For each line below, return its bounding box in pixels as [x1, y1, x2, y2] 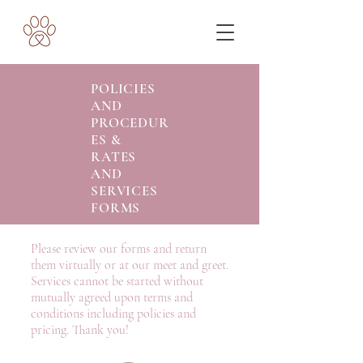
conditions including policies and [31, 305, 196, 322]
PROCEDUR [91, 114, 169, 131]
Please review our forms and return [31, 241, 207, 257]
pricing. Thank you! [31, 322, 129, 338]
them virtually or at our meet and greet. [31, 257, 228, 273]
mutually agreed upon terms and [31, 289, 193, 305]
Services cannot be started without [31, 273, 203, 289]
